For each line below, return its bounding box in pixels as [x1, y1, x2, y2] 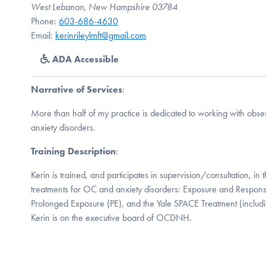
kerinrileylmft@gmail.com [55, 29, 146, 41]
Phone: [31, 15, 59, 27]
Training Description [31, 145, 116, 157]
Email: [31, 29, 55, 41]
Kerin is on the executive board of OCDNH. [31, 211, 192, 223]
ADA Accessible [50, 53, 119, 65]
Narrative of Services [31, 83, 122, 95]
